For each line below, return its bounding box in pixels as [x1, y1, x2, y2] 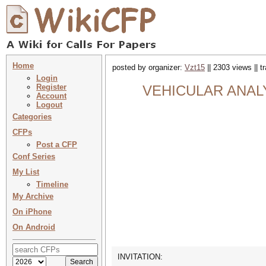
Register [36, 83, 66, 91]
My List [12, 167, 39, 176]
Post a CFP [36, 140, 77, 149]
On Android [12, 223, 55, 232]
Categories [12, 112, 52, 121]
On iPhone [12, 207, 52, 216]
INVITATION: [118, 252, 163, 261]
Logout [36, 100, 62, 109]
